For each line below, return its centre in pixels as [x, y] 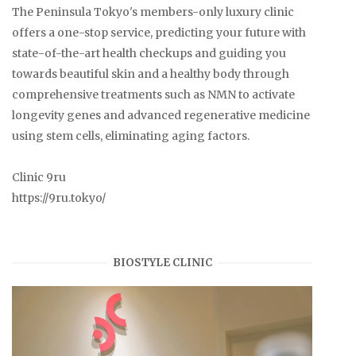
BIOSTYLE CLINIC [162, 263]
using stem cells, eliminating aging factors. [131, 136]
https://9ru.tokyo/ [59, 198]
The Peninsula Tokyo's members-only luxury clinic [153, 12]
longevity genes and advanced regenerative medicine [161, 116]
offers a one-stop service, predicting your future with [159, 33]
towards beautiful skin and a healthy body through [151, 74]
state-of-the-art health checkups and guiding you [149, 54]
